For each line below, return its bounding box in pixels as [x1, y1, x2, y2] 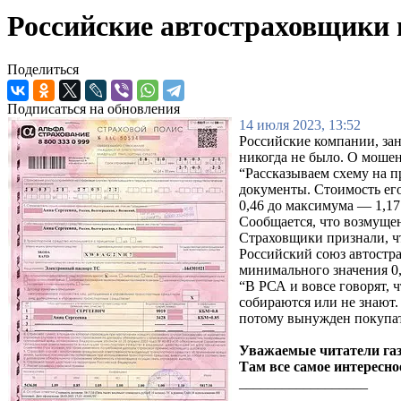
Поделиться [7, 62, 79, 78]
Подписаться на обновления [7, 101, 180, 117]
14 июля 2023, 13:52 [239, 117, 361, 133]
